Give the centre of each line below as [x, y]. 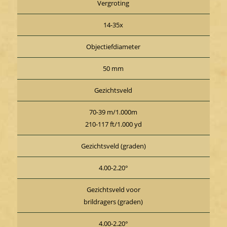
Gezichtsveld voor [113, 190]
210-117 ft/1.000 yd [113, 124]
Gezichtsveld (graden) [113, 146]
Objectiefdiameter [113, 47]
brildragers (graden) [113, 202]
